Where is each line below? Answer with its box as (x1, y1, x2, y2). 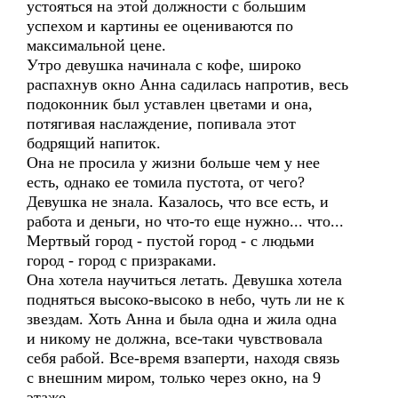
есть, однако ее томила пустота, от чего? (27, 173, 305, 191)
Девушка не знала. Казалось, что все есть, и (27, 193, 329, 211)
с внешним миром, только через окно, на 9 (27, 369, 321, 386)
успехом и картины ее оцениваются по (27, 17, 293, 35)
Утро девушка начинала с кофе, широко (27, 56, 301, 74)
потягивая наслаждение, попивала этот (27, 115, 296, 132)
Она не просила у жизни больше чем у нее (27, 154, 320, 171)
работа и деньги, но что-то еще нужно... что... (27, 212, 344, 230)
